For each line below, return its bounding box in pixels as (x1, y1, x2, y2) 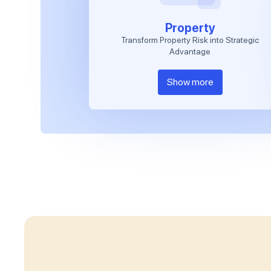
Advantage (169, 47, 211, 56)
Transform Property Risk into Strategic (121, 35, 260, 45)
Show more (166, 76, 214, 88)
